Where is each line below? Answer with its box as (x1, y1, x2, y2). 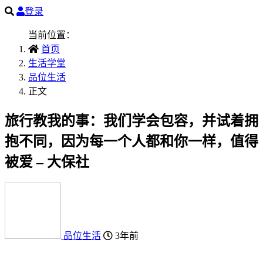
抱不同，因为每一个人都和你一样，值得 (5, 133, 258, 149)
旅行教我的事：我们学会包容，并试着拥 (5, 113, 258, 129)
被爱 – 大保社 (5, 154, 89, 170)
